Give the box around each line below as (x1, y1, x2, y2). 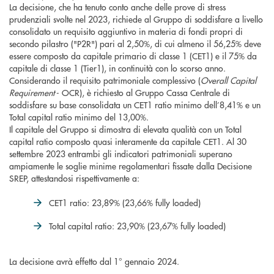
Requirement (9, 86, 54, 99)
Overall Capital (201, 74, 256, 87)
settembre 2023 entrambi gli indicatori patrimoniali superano (9, 147, 232, 160)
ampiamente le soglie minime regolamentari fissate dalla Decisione (9, 160, 252, 172)
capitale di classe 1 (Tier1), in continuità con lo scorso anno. (9, 62, 226, 75)
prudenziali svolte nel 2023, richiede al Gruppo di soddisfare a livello (9, 13, 263, 26)
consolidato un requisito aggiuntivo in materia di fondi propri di (9, 25, 243, 38)
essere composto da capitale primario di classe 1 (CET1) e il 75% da (9, 50, 257, 62)
